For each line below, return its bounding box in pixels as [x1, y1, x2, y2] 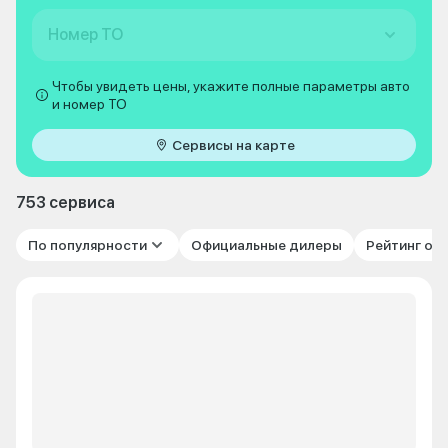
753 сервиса [16, 193, 115, 212]
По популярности [28, 237, 147, 253]
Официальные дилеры [191, 237, 342, 253]
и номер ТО [52, 96, 127, 112]
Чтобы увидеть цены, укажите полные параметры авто [52, 78, 410, 94]
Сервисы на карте [172, 137, 296, 153]
